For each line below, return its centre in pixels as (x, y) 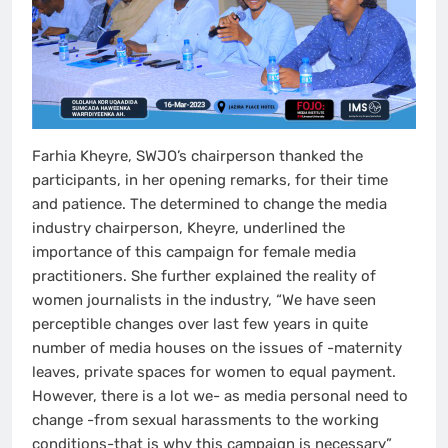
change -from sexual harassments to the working (205, 419)
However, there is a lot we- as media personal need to (220, 395)
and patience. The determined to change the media (209, 203)
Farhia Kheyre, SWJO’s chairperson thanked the (197, 155)
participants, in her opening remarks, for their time (210, 179)
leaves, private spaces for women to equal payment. (214, 371)
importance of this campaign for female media (194, 251)
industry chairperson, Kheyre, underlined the (188, 227)
